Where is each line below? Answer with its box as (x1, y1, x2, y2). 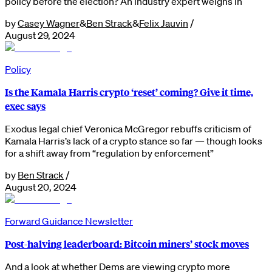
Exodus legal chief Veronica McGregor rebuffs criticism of (5, 122, 251, 135)
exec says (5, 98, 46, 113)
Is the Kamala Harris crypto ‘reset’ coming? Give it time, (5, 84, 253, 99)
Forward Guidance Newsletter (5, 214, 133, 227)
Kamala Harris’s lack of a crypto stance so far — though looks (5, 134, 262, 147)
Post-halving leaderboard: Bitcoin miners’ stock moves (5, 236, 249, 251)
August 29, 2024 (5, 29, 75, 41)
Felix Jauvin (139, 16, 188, 29)
